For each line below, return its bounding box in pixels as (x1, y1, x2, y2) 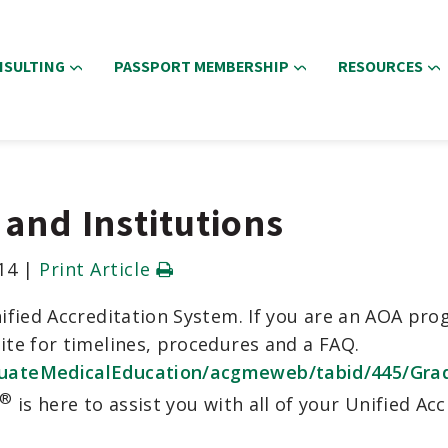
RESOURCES (338, 56, 423, 77)
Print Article (39, 257, 156, 281)
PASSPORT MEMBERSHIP (114, 56, 289, 77)
